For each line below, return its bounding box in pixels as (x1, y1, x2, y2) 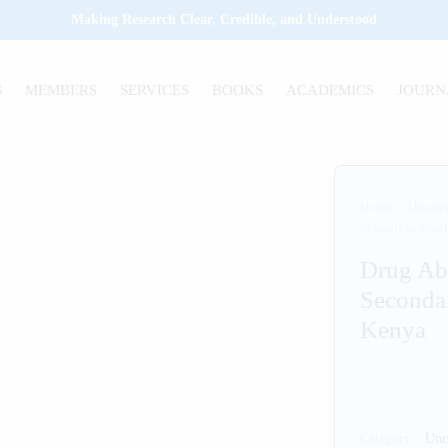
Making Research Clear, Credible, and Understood (71, 12, 377, 27)
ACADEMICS (286, 81, 374, 98)
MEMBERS (25, 81, 97, 98)
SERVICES (120, 81, 189, 98)
